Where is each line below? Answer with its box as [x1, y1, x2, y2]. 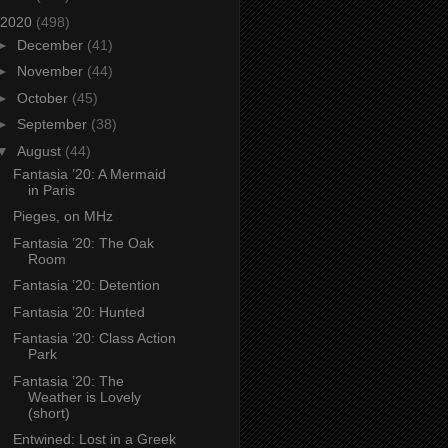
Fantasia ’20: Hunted [12, 303, 145, 320]
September [16, 116, 91, 133]
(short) [27, 404, 70, 421]
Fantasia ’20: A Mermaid [12, 165, 166, 182]
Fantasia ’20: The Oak [12, 234, 154, 251]
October [16, 89, 72, 106]
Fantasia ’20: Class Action [12, 330, 176, 347]
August [16, 142, 65, 159]
